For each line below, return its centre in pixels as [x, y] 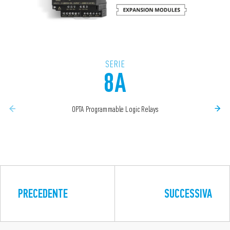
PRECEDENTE [43, 194]
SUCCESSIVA [188, 194]
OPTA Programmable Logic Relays [115, 109]
